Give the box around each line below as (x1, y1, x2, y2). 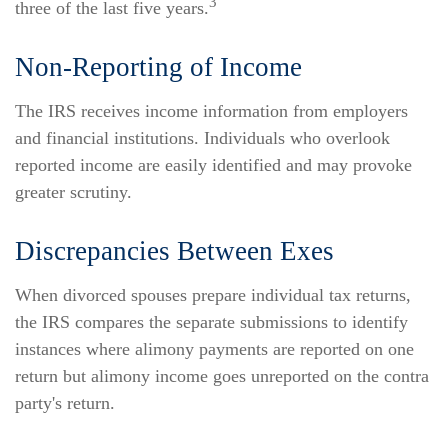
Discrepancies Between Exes (15, 236, 334, 266)
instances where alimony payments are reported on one (15, 339, 414, 359)
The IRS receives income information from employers (15, 101, 408, 121)
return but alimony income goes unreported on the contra (15, 366, 429, 386)
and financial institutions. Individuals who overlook (15, 128, 390, 148)
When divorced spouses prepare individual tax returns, (15, 285, 411, 305)
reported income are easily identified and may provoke (15, 155, 412, 175)
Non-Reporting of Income (15, 52, 302, 82)
